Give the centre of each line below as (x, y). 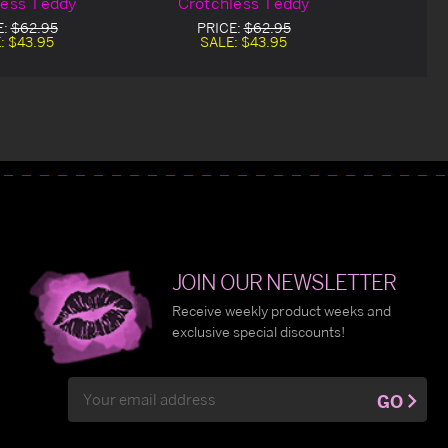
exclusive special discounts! (258, 332)
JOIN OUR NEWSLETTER (284, 282)
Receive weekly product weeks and (281, 311)
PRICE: (220, 28)
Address (94, 409)
